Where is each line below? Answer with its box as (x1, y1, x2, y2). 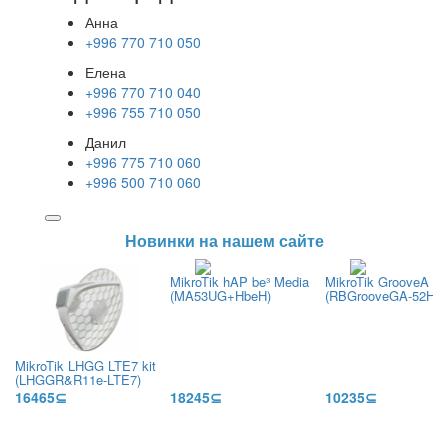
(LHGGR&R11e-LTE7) (15, 370, 141, 389)
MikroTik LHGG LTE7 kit (15, 356, 156, 375)
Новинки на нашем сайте (124, 229, 324, 252)
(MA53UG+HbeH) (170, 286, 271, 305)
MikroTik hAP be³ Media (170, 272, 309, 291)
